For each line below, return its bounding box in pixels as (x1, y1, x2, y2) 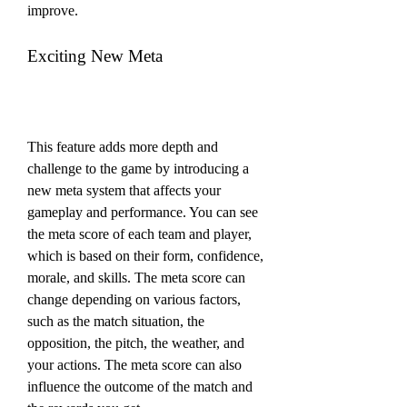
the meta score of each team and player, (27, 225, 252, 242)
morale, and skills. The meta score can (27, 269, 245, 285)
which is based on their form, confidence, (27, 247, 263, 263)
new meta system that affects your (27, 182, 221, 198)
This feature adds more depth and (27, 138, 218, 154)
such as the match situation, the (27, 313, 204, 329)
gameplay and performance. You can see (27, 203, 258, 220)
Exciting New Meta (27, 45, 163, 65)
